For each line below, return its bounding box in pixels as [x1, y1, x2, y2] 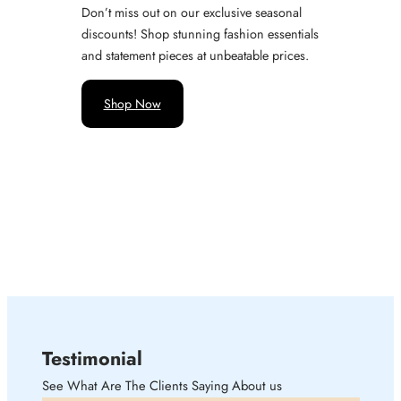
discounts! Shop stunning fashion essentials [81, 24, 319, 44]
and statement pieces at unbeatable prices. [81, 46, 309, 65]
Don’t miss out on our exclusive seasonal [81, 3, 302, 22]
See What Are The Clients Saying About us [41, 375, 282, 396]
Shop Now [103, 94, 161, 113]
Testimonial [41, 344, 142, 372]
